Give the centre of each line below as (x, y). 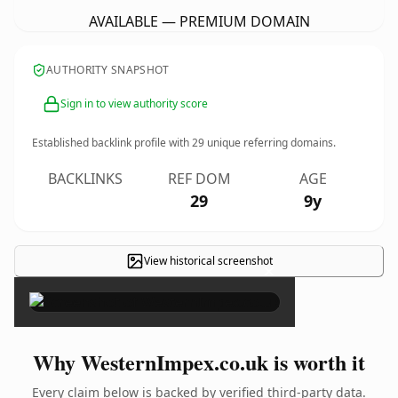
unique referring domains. (270, 143)
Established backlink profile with (112, 143)
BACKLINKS (85, 179)
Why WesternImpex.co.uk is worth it (199, 362)
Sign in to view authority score (134, 103)
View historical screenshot (208, 261)
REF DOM (199, 179)
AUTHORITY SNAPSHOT (108, 70)
